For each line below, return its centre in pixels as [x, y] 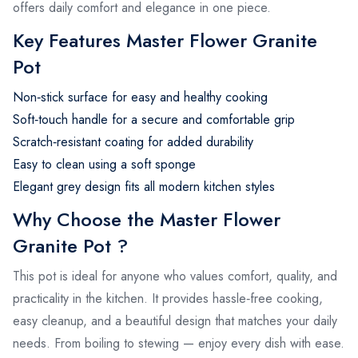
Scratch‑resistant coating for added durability [133, 141]
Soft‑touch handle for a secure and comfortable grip [154, 119]
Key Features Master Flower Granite [165, 40]
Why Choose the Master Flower [147, 219]
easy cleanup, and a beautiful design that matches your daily [175, 320]
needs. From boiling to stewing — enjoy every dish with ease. [179, 343]
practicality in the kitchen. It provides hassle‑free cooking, [168, 298]
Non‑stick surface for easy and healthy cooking [140, 97]
